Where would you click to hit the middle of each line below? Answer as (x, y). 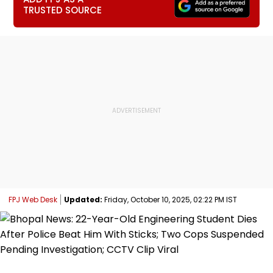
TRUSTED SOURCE (63, 10)
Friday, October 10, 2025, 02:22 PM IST (170, 199)
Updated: (83, 199)
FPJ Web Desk (33, 199)
